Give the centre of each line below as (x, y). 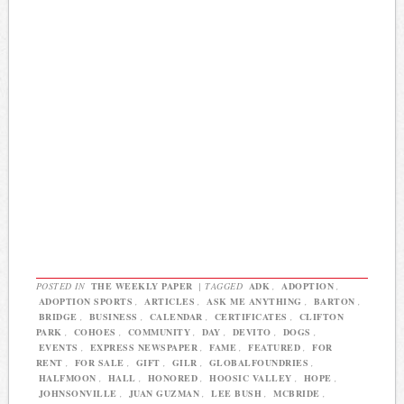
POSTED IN (62, 286)
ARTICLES (170, 302)
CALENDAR (176, 317)
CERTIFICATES (251, 317)
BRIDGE (58, 317)
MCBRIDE (297, 394)
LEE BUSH (237, 394)
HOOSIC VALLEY (251, 378)
